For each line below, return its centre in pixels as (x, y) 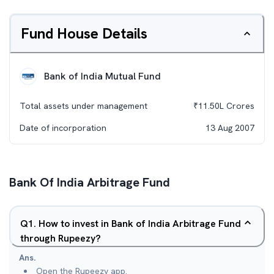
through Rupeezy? (61, 238)
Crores (239, 106)
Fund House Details (84, 33)
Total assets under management (83, 106)
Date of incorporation (63, 128)
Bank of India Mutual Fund (102, 76)
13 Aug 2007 (230, 128)
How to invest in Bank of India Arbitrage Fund (140, 224)
